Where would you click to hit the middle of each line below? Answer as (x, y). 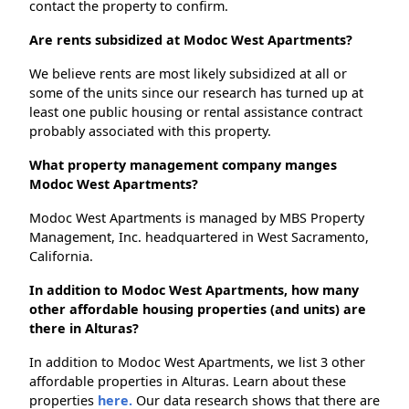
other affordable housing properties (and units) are (198, 309)
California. (61, 257)
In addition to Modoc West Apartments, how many (194, 290)
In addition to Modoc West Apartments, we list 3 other (197, 362)
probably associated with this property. (150, 131)
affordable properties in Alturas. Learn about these (188, 382)
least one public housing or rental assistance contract (196, 112)
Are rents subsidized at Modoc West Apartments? (191, 40)
